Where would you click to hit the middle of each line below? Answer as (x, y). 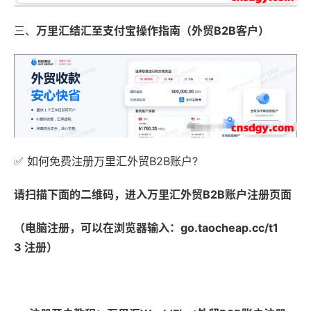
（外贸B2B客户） (225, 30)
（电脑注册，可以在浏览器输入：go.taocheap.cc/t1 (146, 228)
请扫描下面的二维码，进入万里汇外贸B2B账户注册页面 (153, 195)
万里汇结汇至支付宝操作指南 (108, 30)
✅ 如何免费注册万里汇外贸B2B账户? (106, 161)
